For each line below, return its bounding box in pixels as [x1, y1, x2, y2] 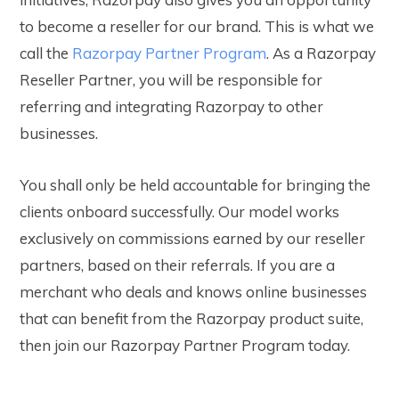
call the [20, 43, 72, 62]
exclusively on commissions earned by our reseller [20, 228, 365, 248]
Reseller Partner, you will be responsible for [20, 69, 322, 89]
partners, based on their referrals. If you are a [20, 255, 335, 274]
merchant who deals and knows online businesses [20, 281, 367, 301]
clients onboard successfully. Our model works [20, 201, 339, 221]
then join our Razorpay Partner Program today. [20, 335, 350, 354]
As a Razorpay [273, 43, 376, 62]
